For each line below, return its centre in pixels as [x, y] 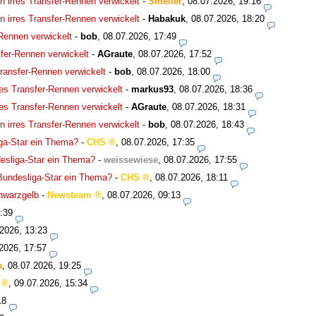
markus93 [152, 90]
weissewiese [131, 160]
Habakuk [167, 19]
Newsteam [69, 195]
